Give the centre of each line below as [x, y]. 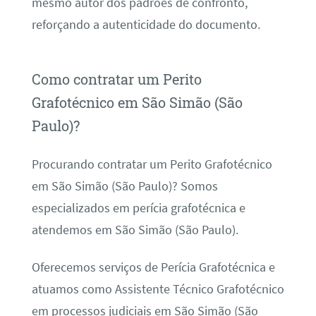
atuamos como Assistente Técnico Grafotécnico [158, 289]
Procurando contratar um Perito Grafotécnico [152, 164]
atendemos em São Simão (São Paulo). [135, 230]
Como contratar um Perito [116, 79]
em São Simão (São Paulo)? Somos [124, 186]
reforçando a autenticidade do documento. [146, 25]
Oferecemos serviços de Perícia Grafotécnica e [153, 267]
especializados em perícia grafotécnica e [138, 208]
